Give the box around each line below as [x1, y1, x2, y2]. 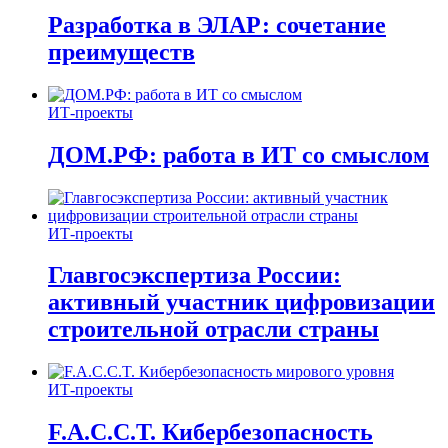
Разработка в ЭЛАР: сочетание [48, 11, 386, 38]
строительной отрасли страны [48, 316, 379, 343]
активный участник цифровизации [48, 289, 435, 316]
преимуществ [48, 38, 195, 65]
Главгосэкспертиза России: [48, 262, 341, 289]
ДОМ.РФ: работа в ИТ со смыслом [48, 141, 429, 168]
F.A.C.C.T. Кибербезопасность [48, 419, 373, 446]
